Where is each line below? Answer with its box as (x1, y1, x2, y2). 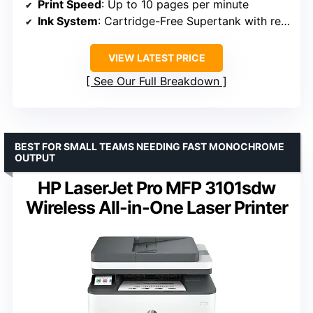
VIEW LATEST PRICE (108, 52, 205, 64)
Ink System (38, 14, 98, 29)
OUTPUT (15, 152, 55, 164)
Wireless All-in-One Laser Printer (25, 197, 288, 219)
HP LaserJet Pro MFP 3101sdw (38, 177, 275, 199)
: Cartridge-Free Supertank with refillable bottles (98, 14, 281, 29)
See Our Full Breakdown (94, 74, 219, 89)
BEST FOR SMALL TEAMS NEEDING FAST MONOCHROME (15, 140, 284, 153)
